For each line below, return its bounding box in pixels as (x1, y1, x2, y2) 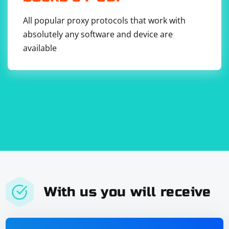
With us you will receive (44, 184, 211, 200)
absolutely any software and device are (22, 28, 173, 40)
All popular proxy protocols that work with (22, 14, 186, 26)
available (22, 42, 57, 54)
